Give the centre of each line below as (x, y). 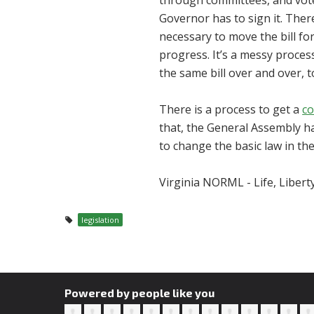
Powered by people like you (140, 293)
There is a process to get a (231, 110)
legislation (100, 220)
